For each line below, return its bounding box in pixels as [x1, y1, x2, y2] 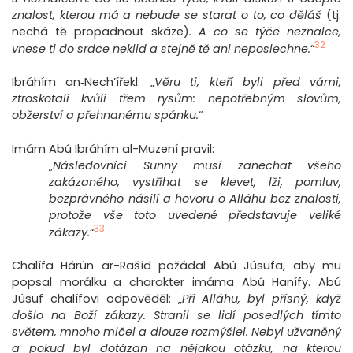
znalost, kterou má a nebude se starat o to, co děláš [12, 7, 326, 24]
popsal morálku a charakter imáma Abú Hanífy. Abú [12, 274, 341, 291]
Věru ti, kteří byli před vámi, [154, 74, 342, 91]
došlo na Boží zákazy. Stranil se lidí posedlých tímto [12, 307, 341, 324]
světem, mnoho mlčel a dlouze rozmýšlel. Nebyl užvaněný [12, 324, 341, 340]
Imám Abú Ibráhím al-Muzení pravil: [12, 141, 214, 158]
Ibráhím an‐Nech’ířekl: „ [12, 74, 154, 91]
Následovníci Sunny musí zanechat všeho [53, 158, 341, 174]
